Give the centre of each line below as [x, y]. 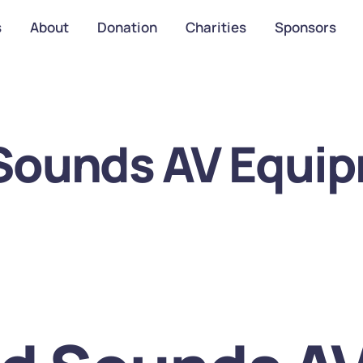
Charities [216, 27]
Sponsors [305, 27]
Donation [127, 27]
